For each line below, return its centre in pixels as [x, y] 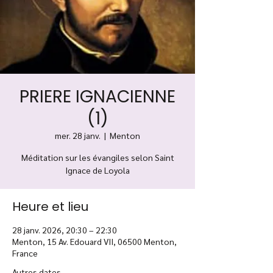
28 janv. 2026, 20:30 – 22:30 [65, 230]
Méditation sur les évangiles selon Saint [97, 157]
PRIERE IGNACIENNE [97, 97]
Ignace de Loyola [97, 170]
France [25, 253]
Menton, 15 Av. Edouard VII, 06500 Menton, [94, 241]
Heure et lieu [50, 207]
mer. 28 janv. [78, 135]
